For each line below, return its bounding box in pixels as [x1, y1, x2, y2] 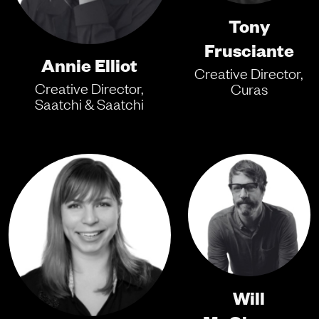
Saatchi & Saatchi [35, 95, 145, 114]
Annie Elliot [41, 52, 138, 77]
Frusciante [204, 36, 294, 61]
